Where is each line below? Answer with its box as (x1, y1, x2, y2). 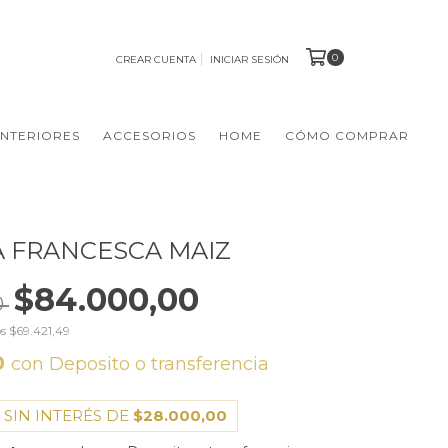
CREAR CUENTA (115, 52, 196, 66)
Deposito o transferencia (49, 353, 270, 376)
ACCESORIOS (103, 128, 196, 144)
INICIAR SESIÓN (209, 52, 289, 66)
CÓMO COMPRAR (285, 128, 409, 144)
